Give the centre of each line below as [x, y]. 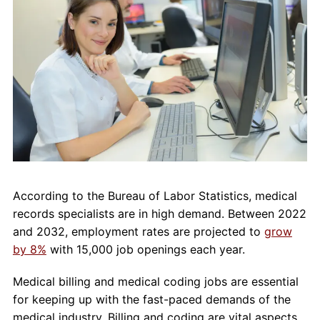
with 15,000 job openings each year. [145, 250]
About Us [30, 32]
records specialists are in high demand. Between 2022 [159, 214]
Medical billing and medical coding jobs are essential [155, 282]
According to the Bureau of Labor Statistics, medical [155, 196]
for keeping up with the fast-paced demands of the [151, 300]
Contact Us [35, 66]
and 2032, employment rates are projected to [138, 232]
